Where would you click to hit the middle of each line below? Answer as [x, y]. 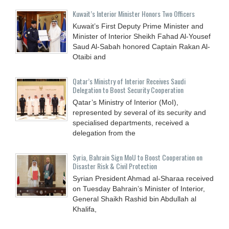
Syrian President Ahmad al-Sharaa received [143, 178]
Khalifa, [85, 209]
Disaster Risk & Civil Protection [115, 166]
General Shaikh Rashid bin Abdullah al [134, 199]
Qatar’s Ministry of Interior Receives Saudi [129, 81]
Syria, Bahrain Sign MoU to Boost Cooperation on [138, 157]
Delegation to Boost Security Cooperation [128, 89]
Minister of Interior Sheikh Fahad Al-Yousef [142, 36]
